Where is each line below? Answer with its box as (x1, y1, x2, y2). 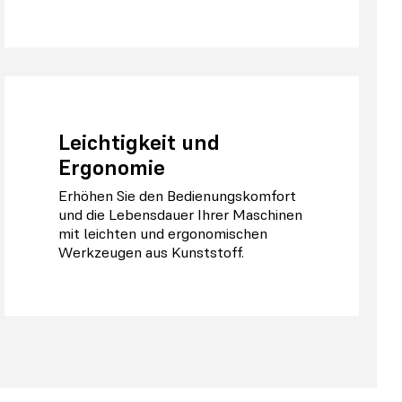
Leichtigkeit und (58, 128, 221, 157)
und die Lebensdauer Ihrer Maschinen (58, 205, 303, 224)
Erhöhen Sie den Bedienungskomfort (58, 186, 297, 205)
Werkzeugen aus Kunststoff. (58, 242, 245, 262)
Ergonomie (58, 153, 166, 182)
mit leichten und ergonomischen (58, 223, 268, 243)
